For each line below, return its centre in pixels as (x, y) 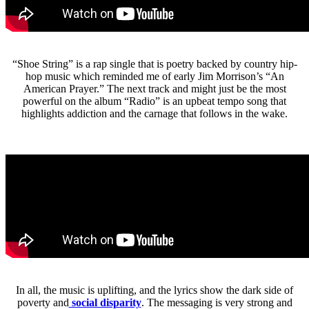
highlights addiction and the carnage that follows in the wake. (154, 113)
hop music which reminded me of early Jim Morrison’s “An (154, 76)
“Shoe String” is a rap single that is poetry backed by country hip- (154, 63)
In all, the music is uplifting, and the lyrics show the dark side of (154, 290)
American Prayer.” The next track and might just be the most (154, 88)
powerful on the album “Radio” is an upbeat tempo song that (154, 101)
